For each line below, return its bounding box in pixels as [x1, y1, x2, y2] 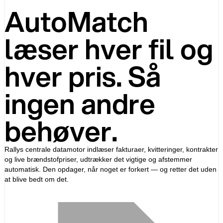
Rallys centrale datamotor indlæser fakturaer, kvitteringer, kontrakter [4, 145, 218, 153]
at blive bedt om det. [4, 175, 69, 183]
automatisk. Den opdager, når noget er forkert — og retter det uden [4, 165, 217, 173]
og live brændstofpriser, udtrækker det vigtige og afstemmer [4, 155, 192, 163]
